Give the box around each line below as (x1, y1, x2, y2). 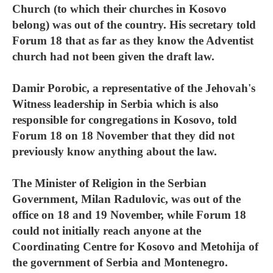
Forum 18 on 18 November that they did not (12, 129, 235, 142)
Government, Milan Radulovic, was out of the (12, 193, 241, 205)
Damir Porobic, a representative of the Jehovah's (12, 82, 255, 94)
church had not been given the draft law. (12, 50, 214, 63)
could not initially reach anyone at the (12, 224, 201, 237)
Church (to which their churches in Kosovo (12, 2, 227, 15)
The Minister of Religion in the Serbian (12, 177, 207, 190)
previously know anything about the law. (12, 145, 217, 158)
